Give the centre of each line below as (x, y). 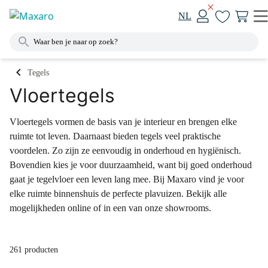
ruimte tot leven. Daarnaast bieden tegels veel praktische (115, 136)
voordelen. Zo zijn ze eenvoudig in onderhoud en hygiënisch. (125, 150)
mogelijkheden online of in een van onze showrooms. (110, 208)
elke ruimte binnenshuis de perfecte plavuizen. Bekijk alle (118, 194)
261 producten (34, 250)
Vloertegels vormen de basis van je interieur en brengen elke (123, 122)
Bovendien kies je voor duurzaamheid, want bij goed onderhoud (131, 165)
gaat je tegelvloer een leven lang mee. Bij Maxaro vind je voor (127, 179)
